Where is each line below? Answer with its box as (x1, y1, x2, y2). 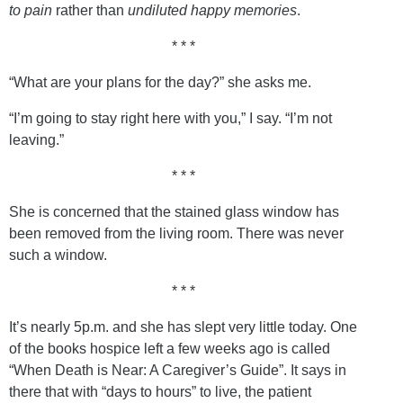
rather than (52, 2, 128, 18)
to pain (9, 2, 52, 18)
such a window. (9, 246, 107, 263)
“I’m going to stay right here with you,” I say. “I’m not (9, 110, 332, 126)
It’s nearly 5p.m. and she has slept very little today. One (9, 318, 357, 335)
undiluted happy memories (128, 2, 297, 18)
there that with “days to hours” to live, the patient (9, 383, 311, 399)
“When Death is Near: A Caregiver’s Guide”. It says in (9, 362, 346, 378)
